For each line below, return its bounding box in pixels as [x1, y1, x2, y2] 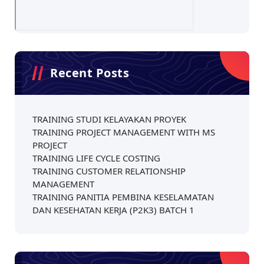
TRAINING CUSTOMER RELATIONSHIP [32, 164, 186, 177]
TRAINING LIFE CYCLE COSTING [32, 151, 160, 164]
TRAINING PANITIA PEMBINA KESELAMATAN [32, 190, 214, 203]
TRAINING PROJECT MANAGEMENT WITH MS [32, 126, 215, 138]
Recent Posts [50, 64, 129, 81]
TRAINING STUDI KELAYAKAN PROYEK [32, 113, 186, 125]
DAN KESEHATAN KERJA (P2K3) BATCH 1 [32, 203, 194, 216]
